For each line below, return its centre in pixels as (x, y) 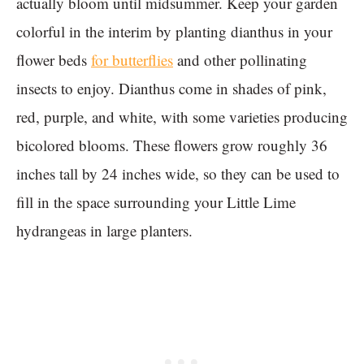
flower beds (54, 60)
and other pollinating (240, 60)
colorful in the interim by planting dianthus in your (174, 32)
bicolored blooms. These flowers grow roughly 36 (172, 145)
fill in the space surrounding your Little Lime (156, 202)
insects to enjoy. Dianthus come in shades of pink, (171, 89)
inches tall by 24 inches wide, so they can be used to (178, 174)
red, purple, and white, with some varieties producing (182, 117)
